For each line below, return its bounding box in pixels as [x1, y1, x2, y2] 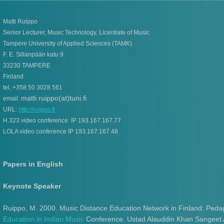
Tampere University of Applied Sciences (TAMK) [3, 40, 132, 47]
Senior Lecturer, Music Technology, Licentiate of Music [3, 29, 150, 36]
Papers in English [3, 160, 63, 168]
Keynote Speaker [3, 182, 61, 190]
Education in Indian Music [3, 215, 84, 223]
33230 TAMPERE [3, 62, 51, 69]
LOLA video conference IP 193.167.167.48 [3, 128, 118, 135]
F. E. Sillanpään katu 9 [3, 51, 64, 58]
